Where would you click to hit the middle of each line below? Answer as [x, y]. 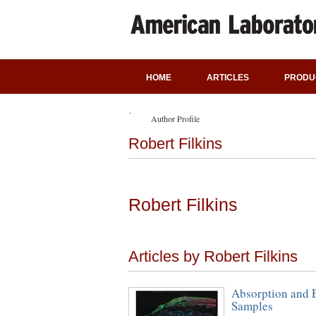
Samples [252, 306]
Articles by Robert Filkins [213, 257]
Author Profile [175, 119]
